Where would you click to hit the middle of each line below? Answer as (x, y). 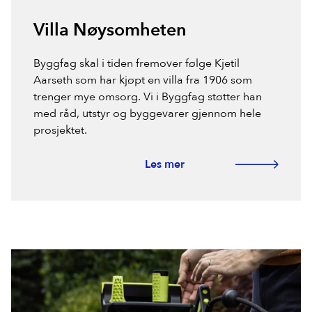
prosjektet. (60, 131)
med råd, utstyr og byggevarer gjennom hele (147, 114)
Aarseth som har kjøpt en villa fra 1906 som (143, 80)
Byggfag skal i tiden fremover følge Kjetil (136, 64)
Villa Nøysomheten (110, 30)
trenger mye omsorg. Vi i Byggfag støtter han (148, 97)
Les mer (165, 165)
